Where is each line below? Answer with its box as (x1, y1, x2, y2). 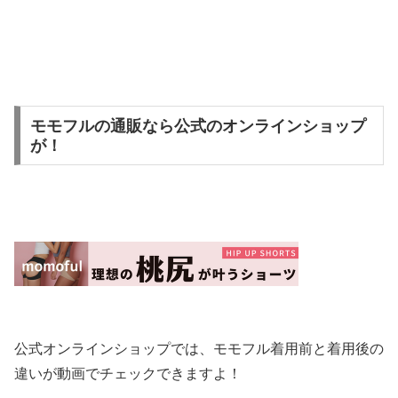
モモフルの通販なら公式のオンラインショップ (29, 116, 366, 135)
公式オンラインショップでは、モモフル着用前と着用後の (14, 341, 384, 357)
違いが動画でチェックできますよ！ (14, 366, 242, 382)
